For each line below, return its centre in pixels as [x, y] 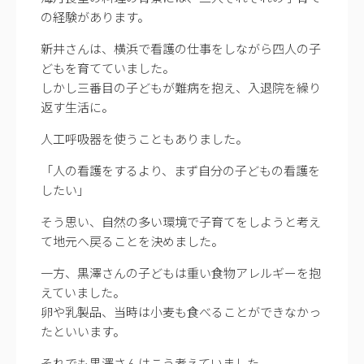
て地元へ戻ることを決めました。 [132, 240]
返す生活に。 [77, 106]
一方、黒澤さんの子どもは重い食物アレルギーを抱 [181, 272]
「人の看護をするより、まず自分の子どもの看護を [180, 170]
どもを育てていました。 [108, 67]
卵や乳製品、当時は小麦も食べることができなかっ [181, 311]
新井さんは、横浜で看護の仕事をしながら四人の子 [181, 48]
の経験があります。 [95, 16]
